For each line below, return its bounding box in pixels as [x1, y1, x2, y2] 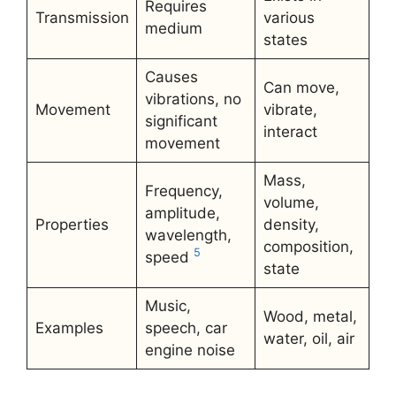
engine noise [144, 341, 235, 359]
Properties [34, 216, 109, 233]
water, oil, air [263, 330, 354, 347]
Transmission [34, 9, 129, 27]
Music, [144, 297, 191, 315]
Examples [34, 319, 103, 337]
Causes [144, 68, 198, 86]
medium [144, 19, 202, 37]
